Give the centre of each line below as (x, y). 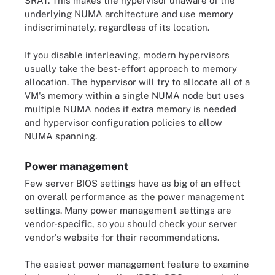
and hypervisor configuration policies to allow (123, 122)
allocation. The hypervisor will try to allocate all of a (137, 82)
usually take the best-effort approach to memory (131, 68)
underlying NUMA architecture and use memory (129, 14)
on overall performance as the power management (134, 196)
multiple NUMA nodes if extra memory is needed (130, 109)
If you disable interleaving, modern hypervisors (127, 55)
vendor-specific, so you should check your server (131, 223)
